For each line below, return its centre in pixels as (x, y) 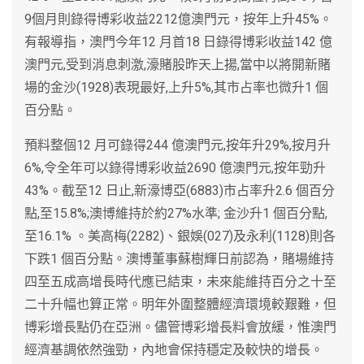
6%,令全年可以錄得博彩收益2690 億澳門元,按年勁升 (175, 167)
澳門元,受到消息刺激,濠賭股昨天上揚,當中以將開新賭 (178, 64)
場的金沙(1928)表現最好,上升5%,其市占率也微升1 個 (176, 87)
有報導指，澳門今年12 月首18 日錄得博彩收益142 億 (178, 41)
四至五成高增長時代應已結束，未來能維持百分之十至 (180, 281)
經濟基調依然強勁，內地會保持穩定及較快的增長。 (174, 349)
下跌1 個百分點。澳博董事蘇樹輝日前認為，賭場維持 (179, 258)
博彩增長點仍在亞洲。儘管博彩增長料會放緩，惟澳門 (180, 327)
